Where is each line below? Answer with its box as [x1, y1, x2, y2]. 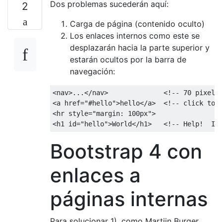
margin [96, 109, 120, 117]
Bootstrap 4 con [50, 139, 202, 164]
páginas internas [50, 186, 208, 211]
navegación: [70, 66, 115, 76]
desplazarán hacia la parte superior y [70, 42, 210, 53]
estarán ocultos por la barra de [70, 54, 186, 64]
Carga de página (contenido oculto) [70, 18, 205, 29]
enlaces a [50, 163, 141, 187]
